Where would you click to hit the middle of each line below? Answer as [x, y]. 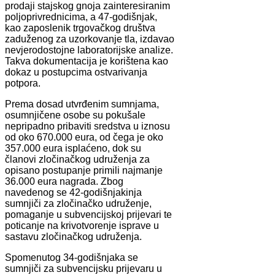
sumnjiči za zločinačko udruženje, [78, 203]
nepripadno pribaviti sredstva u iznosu [87, 126]
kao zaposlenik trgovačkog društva [80, 28]
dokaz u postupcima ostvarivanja [76, 72]
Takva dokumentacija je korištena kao [87, 61]
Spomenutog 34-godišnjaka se [72, 257]
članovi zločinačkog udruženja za [77, 159]
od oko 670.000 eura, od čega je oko [84, 137]
